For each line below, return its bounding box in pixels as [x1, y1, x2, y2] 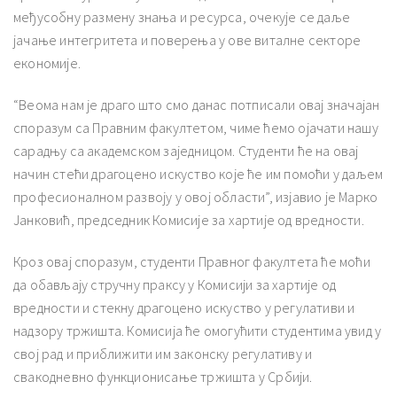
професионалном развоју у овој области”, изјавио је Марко [13, 187, 378, 206]
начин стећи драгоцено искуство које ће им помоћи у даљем [13, 164, 384, 183]
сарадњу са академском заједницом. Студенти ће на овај [13, 141, 359, 160]
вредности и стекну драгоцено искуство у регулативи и [13, 298, 355, 316]
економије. [13, 53, 81, 72]
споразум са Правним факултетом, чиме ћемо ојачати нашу [13, 118, 378, 136]
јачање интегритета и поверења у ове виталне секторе [13, 30, 362, 49]
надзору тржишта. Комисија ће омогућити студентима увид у [13, 321, 382, 339]
